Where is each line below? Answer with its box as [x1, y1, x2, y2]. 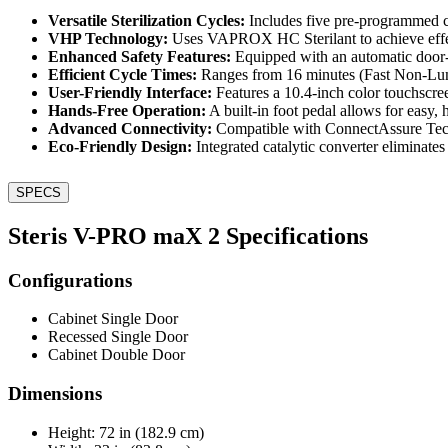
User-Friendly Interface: [48, 83, 212, 101]
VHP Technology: [48, 29, 168, 47]
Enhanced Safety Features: [48, 47, 231, 65]
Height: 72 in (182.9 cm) [48, 423, 204, 441]
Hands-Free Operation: [48, 101, 206, 119]
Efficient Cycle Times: [48, 65, 197, 83]
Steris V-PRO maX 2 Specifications [8, 222, 368, 249]
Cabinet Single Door [48, 310, 178, 328]
